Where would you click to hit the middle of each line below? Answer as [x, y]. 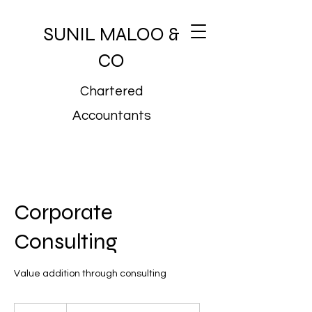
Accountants [111, 116]
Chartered [111, 91]
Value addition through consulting [90, 274]
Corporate [63, 212]
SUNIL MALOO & [111, 34]
